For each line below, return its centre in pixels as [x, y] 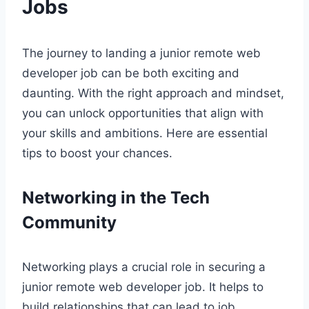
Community [69, 222]
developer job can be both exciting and [131, 73]
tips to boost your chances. [97, 153]
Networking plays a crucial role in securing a [144, 267]
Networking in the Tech [116, 197]
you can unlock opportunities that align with [143, 113]
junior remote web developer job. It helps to [143, 287]
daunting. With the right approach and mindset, [153, 93]
